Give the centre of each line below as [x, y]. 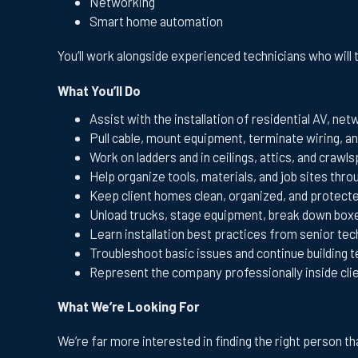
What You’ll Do [99, 90]
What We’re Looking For [128, 306]
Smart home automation [156, 21]
